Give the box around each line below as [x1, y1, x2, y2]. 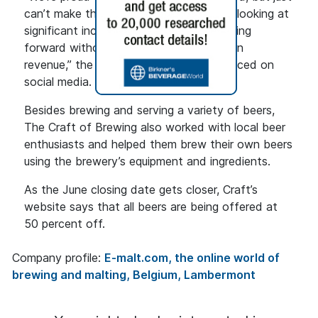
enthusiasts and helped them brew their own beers [24, 137, 292, 152]
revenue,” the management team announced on [24, 57, 274, 72]
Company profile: [12, 251, 104, 265]
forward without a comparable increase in [24, 40, 243, 55]
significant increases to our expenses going [24, 23, 251, 38]
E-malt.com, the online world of [104, 251, 280, 265]
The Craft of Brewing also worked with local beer [24, 120, 285, 135]
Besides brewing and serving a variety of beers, [24, 103, 275, 118]
